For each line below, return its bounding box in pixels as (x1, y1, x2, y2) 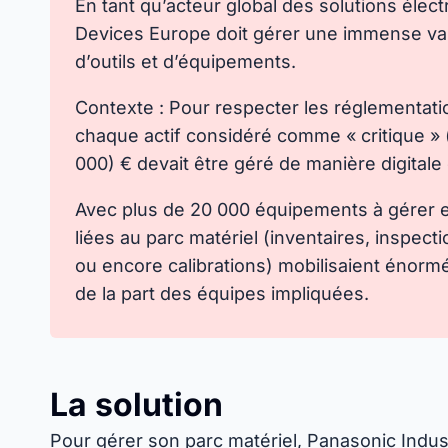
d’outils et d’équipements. (75, 51, 296, 72)
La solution (50, 385, 223, 424)
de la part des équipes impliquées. (75, 283, 369, 304)
